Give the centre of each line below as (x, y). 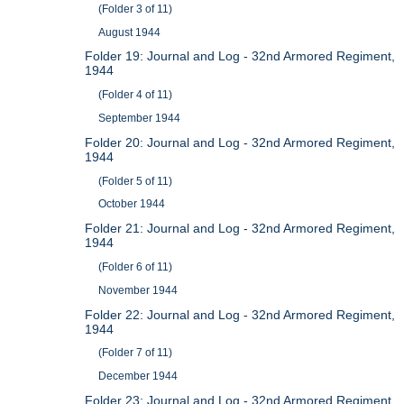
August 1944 (130, 32)
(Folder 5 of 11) (136, 181)
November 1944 (138, 290)
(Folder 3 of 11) (136, 9)
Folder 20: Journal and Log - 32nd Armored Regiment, (240, 142)
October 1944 (132, 204)
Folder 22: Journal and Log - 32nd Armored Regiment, (240, 314)
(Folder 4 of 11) (136, 95)
